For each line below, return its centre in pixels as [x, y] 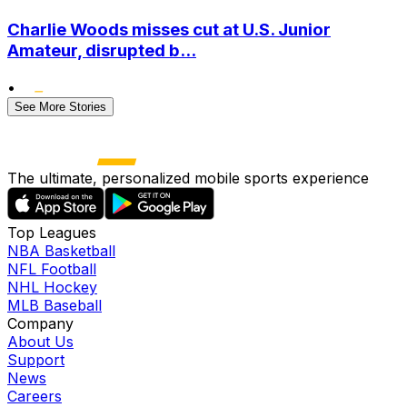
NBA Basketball [61, 250]
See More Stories [60, 106]
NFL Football [52, 268]
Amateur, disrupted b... [102, 51]
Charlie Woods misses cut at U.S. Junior [169, 30]
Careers [35, 396]
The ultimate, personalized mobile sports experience [188, 178]
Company [40, 323]
